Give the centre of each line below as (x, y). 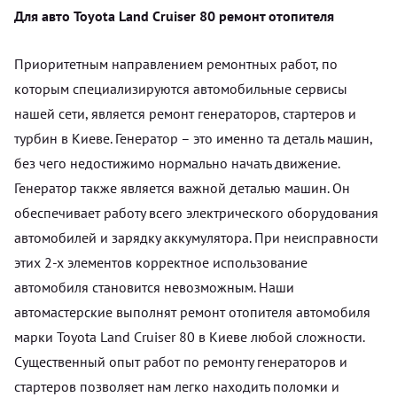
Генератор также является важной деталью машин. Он (182, 187)
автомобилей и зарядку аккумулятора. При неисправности (196, 237)
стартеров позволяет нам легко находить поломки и (177, 386)
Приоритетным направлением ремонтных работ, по (176, 63)
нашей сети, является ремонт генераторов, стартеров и (185, 113)
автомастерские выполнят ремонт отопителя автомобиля (192, 311)
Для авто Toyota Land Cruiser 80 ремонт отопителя (174, 16)
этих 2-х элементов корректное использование (161, 262)
